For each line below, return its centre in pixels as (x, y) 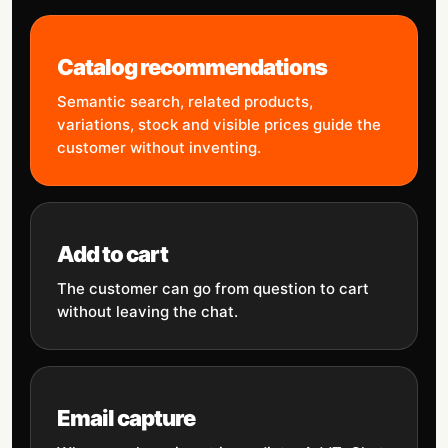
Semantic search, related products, (185, 101)
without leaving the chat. (147, 311)
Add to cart (113, 254)
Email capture (126, 418)
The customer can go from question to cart (213, 288)
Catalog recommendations (192, 67)
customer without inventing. (159, 147)
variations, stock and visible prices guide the (219, 124)
